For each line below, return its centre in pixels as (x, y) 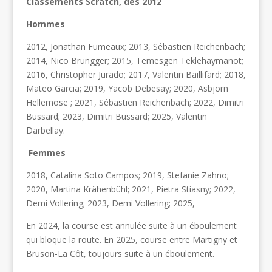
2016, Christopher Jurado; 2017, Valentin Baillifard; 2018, (136, 75)
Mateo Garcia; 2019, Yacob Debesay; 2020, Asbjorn (127, 89)
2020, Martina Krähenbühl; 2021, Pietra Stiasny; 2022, (131, 189)
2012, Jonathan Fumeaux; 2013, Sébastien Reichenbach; (135, 47)
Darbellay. (45, 131)
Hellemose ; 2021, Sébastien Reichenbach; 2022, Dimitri (135, 103)
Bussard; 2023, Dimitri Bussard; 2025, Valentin (116, 117)
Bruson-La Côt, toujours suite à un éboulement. (120, 254)
